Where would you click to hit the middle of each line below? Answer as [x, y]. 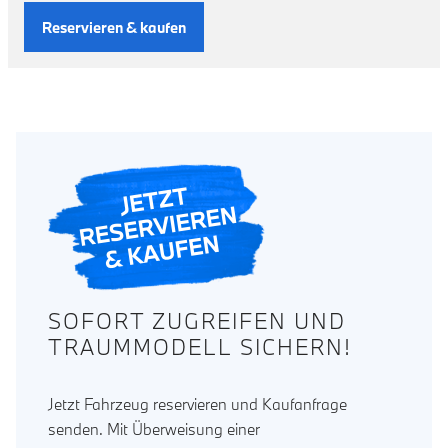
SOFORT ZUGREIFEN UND [197, 321]
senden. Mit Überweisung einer [154, 429]
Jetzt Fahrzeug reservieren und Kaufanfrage [197, 404]
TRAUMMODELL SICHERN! [200, 347]
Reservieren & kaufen [114, 27]
